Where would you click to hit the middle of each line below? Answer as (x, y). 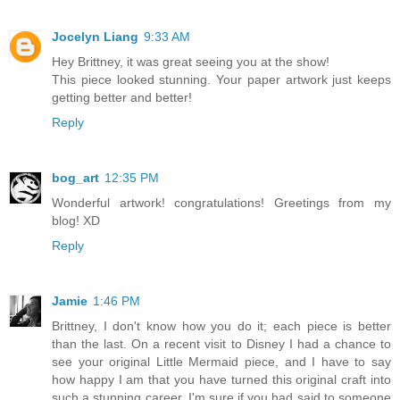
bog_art (75, 178)
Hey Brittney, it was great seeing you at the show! (191, 62)
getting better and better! (122, 98)
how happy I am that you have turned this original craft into (221, 380)
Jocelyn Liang (95, 37)
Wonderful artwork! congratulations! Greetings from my (221, 203)
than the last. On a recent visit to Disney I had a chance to (221, 344)
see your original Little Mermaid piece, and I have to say (221, 362)
